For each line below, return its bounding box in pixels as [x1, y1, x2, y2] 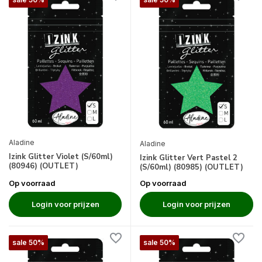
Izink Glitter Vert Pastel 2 [140, 152, 237, 163]
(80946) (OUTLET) [9, 161, 78, 172]
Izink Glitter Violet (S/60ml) [9, 151, 113, 163]
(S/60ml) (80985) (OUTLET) [140, 161, 243, 173]
